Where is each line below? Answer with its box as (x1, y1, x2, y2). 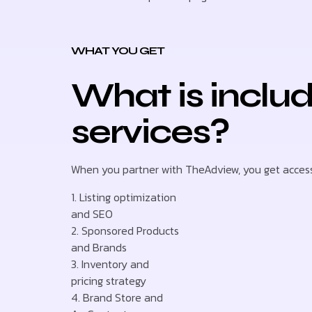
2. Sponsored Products (71, 221, 179, 239)
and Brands (71, 238, 127, 256)
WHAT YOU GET (71, 43, 164, 57)
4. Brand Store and (71, 288, 163, 306)
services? (71, 112, 229, 153)
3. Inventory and (71, 255, 149, 272)
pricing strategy (71, 272, 146, 289)
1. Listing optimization (71, 188, 176, 205)
